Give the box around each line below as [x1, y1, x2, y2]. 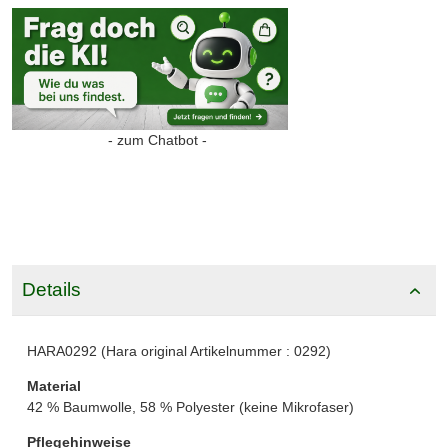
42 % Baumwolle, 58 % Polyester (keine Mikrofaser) [27, 398, 354, 415]
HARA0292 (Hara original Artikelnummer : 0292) [27, 342, 331, 359]
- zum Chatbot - [108, 131, 207, 148]
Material [27, 377, 81, 394]
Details [21, 278, 81, 300]
